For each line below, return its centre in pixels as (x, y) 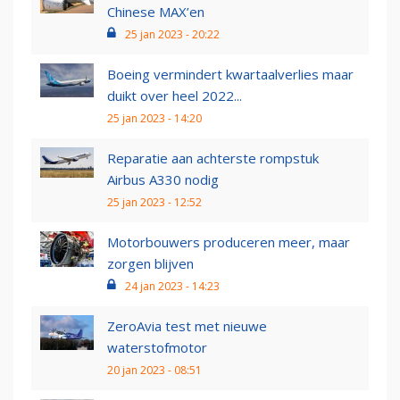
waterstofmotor (157, 348)
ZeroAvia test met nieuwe (187, 326)
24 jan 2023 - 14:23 (172, 287)
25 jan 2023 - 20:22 (172, 35)
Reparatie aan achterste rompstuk (213, 158)
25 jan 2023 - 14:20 (154, 119)
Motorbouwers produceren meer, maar (229, 242)
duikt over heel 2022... (175, 96)
